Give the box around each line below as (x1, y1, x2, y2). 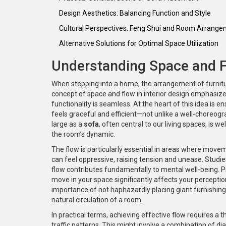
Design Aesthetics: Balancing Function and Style (59, 9, 211, 17)
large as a (51, 120, 84, 128)
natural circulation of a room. (51, 195, 143, 204)
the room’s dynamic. (51, 130, 115, 138)
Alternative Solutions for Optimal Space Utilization (59, 39, 218, 47)
